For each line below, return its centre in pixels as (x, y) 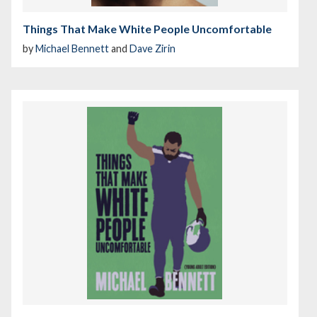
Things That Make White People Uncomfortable (147, 29)
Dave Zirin (152, 49)
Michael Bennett (72, 49)
